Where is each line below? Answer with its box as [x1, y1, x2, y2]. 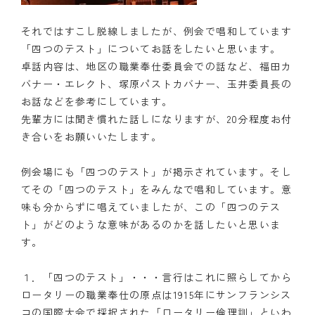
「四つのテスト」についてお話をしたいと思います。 [21, 41, 281, 56]
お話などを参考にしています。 [21, 94, 173, 108]
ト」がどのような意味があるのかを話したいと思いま [21, 217, 281, 231]
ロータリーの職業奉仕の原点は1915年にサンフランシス [21, 287, 292, 302]
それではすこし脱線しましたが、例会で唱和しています [21, 23, 292, 38]
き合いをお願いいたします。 [21, 129, 162, 143]
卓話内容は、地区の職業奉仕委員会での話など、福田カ [21, 58, 292, 73]
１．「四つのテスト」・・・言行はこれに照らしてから [21, 269, 292, 284]
